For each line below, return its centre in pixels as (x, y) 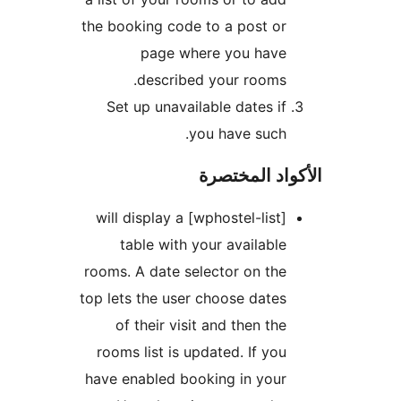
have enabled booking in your (294, 379)
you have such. (346, 134)
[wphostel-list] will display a (248, 218)
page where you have (322, 53)
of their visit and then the (309, 325)
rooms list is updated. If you (300, 352)
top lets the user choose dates (291, 299)
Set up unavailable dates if (305, 107)
